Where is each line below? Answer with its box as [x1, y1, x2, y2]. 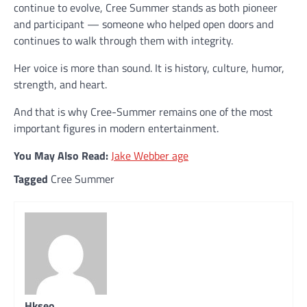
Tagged [14, 170, 51, 187]
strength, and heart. [14, 75, 107, 93]
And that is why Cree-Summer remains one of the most [14, 103, 273, 120]
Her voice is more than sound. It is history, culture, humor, [14, 59, 284, 76]
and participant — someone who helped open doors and [14, 15, 273, 32]
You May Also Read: [14, 147, 108, 164]
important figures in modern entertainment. [14, 119, 219, 136]
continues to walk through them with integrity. [14, 32, 233, 49]
